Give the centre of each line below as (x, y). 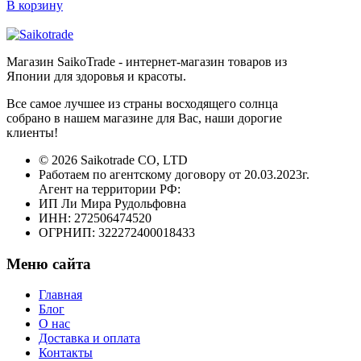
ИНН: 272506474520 (95, 218)
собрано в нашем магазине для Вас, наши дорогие (144, 118)
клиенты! (32, 132)
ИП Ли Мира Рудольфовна (112, 203)
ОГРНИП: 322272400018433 (117, 232)
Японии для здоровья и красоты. (96, 76)
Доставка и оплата (89, 338)
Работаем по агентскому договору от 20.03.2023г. (174, 174)
